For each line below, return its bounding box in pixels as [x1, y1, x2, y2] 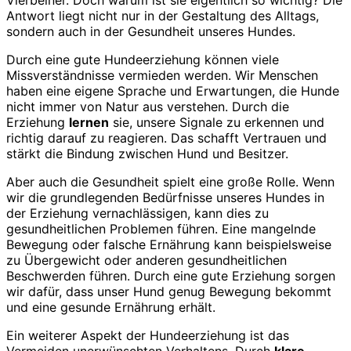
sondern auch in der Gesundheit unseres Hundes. [6, 24, 295, 40]
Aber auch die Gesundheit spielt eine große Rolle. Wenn [6, 174, 335, 190]
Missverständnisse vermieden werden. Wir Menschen [6, 67, 318, 84]
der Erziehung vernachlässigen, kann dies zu [6, 205, 269, 222]
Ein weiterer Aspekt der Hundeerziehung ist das [6, 327, 289, 344]
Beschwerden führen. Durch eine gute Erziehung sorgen [6, 268, 335, 284]
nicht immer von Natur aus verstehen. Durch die [6, 99, 289, 115]
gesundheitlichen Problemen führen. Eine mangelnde [6, 221, 316, 237]
